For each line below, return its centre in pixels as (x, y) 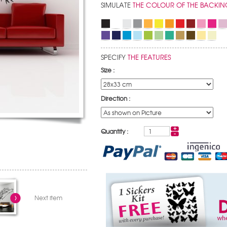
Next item (48, 197)
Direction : (116, 98)
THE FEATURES (149, 57)
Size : (108, 70)
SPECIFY (114, 57)
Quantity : (115, 131)
